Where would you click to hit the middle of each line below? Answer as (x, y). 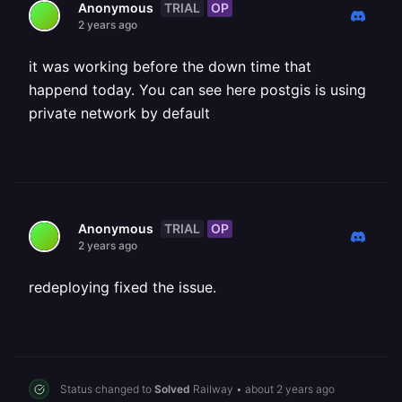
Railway (213, 389)
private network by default (119, 113)
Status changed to (107, 389)
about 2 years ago (290, 389)
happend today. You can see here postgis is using (197, 90)
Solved (172, 389)
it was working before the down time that (170, 66)
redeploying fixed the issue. (122, 287)
